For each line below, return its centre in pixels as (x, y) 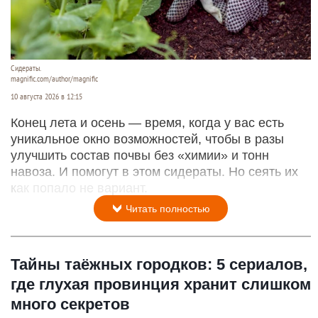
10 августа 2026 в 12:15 (46, 97)
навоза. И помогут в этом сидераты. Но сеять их (154, 172)
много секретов (70, 305)
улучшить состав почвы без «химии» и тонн (140, 156)
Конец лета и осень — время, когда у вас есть (147, 123)
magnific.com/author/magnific (54, 79)
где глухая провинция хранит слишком (161, 285)
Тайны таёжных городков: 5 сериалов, (159, 265)
